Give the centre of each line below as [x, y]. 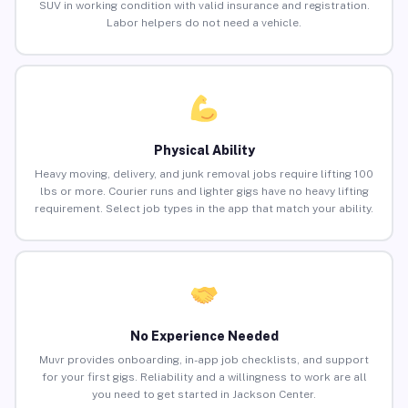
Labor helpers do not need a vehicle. [204, 23]
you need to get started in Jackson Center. [204, 395]
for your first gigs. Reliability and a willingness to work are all [204, 377]
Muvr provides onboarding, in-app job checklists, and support [204, 360]
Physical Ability [204, 151]
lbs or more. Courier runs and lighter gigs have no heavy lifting [204, 192]
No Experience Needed [204, 337]
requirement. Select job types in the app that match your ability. [204, 209]
